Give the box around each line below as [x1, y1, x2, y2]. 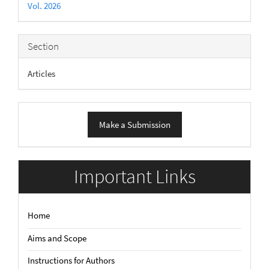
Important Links [73, 164, 196, 189]
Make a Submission [98, 118, 171, 130]
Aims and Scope [28, 232, 86, 244]
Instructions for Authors [28, 255, 115, 266]
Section [28, 39, 59, 53]
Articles [28, 67, 55, 79]
